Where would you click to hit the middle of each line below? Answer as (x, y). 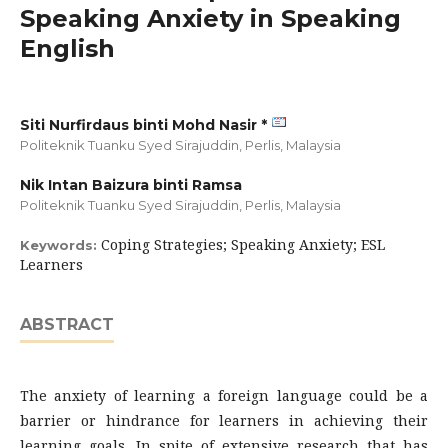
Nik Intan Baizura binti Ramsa (131, 185)
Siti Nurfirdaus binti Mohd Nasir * (143, 125)
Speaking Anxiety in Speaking (210, 19)
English (67, 49)
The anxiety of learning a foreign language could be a (224, 396)
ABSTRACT (67, 325)
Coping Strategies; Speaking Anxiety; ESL (243, 245)
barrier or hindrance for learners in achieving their (224, 421)
